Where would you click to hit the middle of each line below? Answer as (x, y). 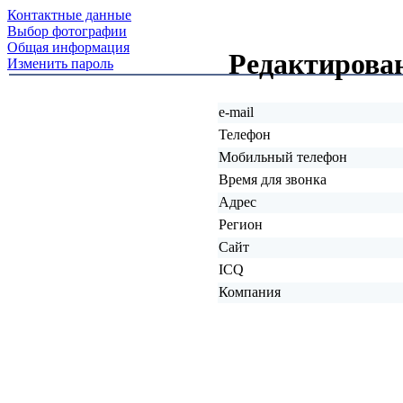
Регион (241, 224)
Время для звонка (273, 179)
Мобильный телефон (283, 157)
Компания (250, 291)
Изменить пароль (60, 63)
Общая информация (68, 47)
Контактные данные (69, 15)
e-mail (236, 112)
